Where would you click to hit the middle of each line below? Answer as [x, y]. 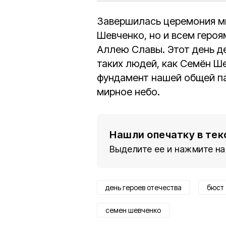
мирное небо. [128, 92]
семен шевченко [133, 210]
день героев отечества [144, 188]
